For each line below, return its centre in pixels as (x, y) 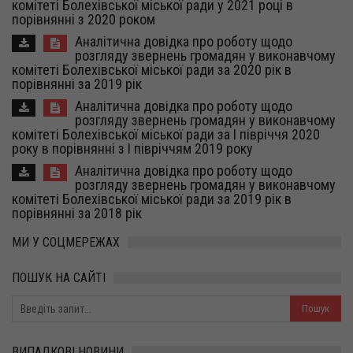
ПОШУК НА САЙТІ (59, 278)
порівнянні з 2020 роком (84, 19)
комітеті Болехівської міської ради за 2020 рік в (152, 70)
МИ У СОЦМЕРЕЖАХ (66, 242)
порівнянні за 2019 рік (77, 84)
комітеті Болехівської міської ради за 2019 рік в (152, 199)
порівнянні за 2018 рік (77, 213)
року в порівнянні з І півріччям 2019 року (132, 149)
